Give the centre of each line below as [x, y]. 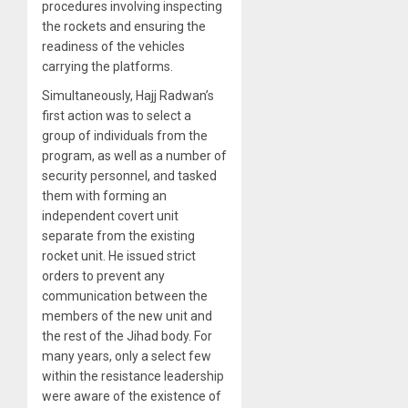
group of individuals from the [125, 135]
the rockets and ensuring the [124, 26]
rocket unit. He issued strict [119, 255]
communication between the [125, 296]
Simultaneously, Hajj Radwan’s [128, 95]
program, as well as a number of [134, 155]
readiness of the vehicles [113, 46]
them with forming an [104, 195]
